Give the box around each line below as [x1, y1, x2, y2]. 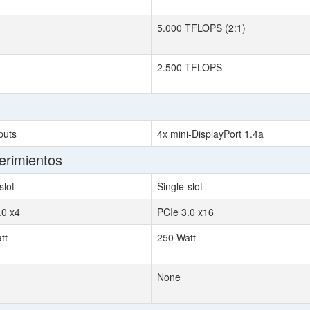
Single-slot [157, 179, 203, 193]
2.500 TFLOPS [157, 60, 222, 74]
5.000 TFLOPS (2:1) [157, 21, 246, 35]
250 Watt [157, 230, 196, 244]
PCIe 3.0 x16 [157, 205, 214, 219]
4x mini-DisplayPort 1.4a [157, 127, 264, 140]
